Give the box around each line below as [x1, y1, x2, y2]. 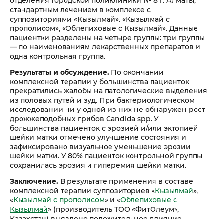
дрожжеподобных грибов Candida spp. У [10, 114, 159, 123]
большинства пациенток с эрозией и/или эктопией [10, 123, 198, 132]
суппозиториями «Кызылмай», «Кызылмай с [10, 14, 170, 23]
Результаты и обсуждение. [10, 67, 109, 77]
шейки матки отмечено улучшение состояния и [10, 132, 186, 142]
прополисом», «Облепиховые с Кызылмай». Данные [10, 23, 198, 33]
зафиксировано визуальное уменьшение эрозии [10, 142, 191, 151]
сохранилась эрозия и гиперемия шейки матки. [10, 160, 186, 170]
